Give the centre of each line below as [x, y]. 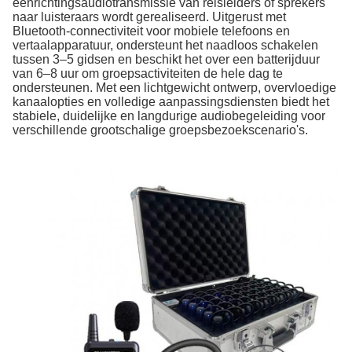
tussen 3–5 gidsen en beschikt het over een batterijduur [166, 59]
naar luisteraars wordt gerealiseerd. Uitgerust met [149, 17]
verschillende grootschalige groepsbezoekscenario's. [160, 130]
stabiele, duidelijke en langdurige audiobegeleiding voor [169, 116]
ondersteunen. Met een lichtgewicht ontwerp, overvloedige [174, 88]
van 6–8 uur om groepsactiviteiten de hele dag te [148, 73]
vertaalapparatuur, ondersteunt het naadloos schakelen [165, 45]
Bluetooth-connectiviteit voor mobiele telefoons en [151, 31]
